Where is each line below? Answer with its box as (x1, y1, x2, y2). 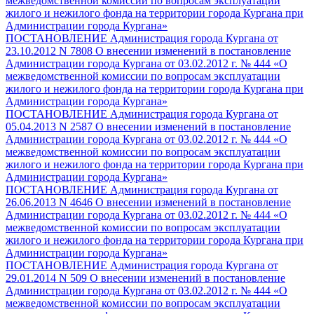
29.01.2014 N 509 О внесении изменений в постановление (6, 271, 285, 284)
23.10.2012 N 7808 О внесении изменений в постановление (6, 44, 291, 57)
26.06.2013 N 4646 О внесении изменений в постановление (6, 196, 291, 208)
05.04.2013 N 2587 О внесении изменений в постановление (6, 120, 291, 132)
